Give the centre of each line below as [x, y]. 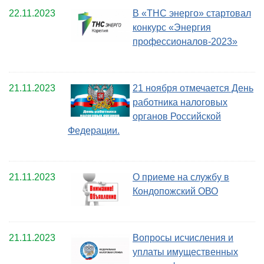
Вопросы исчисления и [183, 238]
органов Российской [177, 117]
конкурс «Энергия [172, 28]
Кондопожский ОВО [175, 192]
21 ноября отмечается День [193, 88]
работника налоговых [180, 103]
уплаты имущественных [185, 252]
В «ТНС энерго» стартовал [192, 14]
